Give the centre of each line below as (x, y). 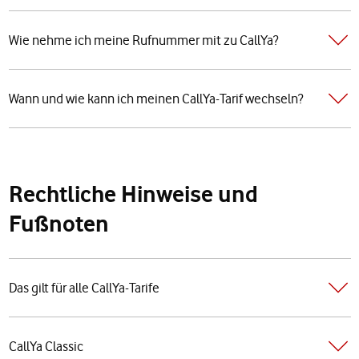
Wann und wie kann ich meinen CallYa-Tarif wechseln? (155, 98)
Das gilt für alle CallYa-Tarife (84, 287)
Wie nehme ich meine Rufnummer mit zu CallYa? (143, 40)
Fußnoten (58, 224)
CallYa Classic (46, 346)
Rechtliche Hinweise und (133, 194)
